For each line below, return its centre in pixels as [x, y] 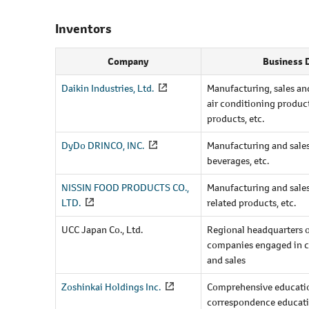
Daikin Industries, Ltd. [108, 88]
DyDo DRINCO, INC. [103, 145]
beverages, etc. [238, 160]
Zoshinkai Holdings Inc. [111, 286]
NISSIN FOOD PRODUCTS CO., [125, 187]
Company [128, 61]
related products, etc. [251, 202]
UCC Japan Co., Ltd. [102, 229]
